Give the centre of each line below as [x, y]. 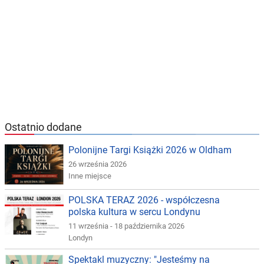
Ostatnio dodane [43, 127]
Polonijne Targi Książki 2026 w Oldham [150, 150]
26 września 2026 [98, 164]
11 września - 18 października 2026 [126, 226]
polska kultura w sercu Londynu [134, 212]
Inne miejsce [90, 176]
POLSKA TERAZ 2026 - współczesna [144, 200]
